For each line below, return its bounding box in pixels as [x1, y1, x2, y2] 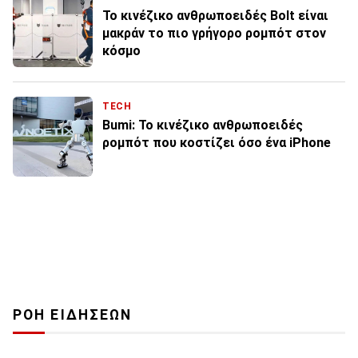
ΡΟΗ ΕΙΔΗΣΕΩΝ [13, 306, 133, 323]
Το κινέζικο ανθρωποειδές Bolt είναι [102, 7, 328, 23]
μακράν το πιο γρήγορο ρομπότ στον [102, 25, 326, 41]
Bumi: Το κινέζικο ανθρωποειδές [102, 117, 303, 133]
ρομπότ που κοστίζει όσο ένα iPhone [102, 134, 331, 150]
